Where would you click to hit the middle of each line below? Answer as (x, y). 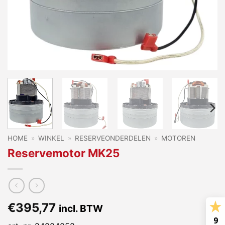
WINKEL (51, 138)
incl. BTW (81, 208)
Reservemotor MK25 (64, 153)
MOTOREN (179, 138)
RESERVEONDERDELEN (113, 138)
